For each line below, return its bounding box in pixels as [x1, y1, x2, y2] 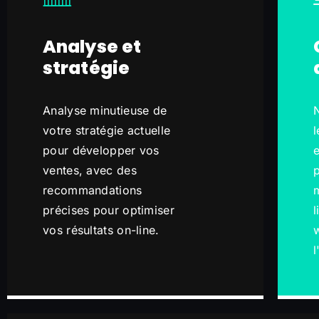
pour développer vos [43, 143, 159, 157]
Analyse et [43, 34, 141, 59]
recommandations [43, 183, 142, 197]
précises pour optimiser [43, 203, 174, 217]
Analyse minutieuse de [43, 103, 167, 117]
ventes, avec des [43, 163, 137, 177]
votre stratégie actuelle [43, 123, 171, 137]
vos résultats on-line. [43, 223, 159, 237]
